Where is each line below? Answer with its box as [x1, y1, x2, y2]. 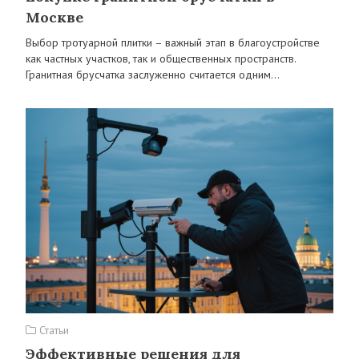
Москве [26, 8, 83, 26]
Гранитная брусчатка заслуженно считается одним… [26, 67, 280, 82]
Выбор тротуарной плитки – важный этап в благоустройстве [26, 35, 320, 50]
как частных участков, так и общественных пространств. [26, 51, 296, 66]
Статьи [36, 323, 69, 337]
